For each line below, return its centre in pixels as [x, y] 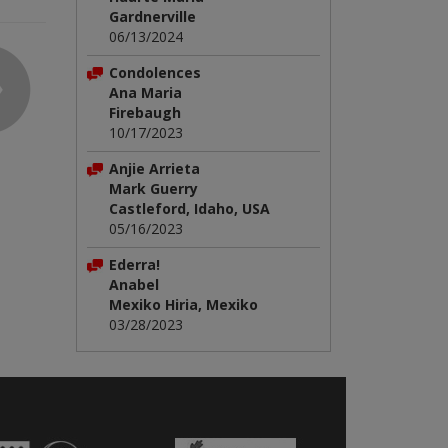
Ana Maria [145, 92]
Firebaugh [145, 112]
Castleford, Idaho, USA [189, 208]
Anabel [134, 284]
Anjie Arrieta [154, 168]
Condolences [155, 72]
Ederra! [134, 264]
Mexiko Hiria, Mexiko [183, 304]
